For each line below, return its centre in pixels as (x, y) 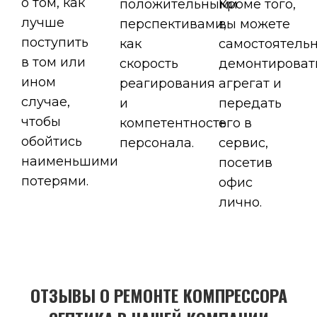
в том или (53, 62)
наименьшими (70, 161)
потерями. (55, 181)
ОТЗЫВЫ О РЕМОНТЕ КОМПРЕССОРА (158, 295)
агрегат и (250, 83)
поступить (55, 42)
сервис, (243, 143)
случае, (46, 102)
